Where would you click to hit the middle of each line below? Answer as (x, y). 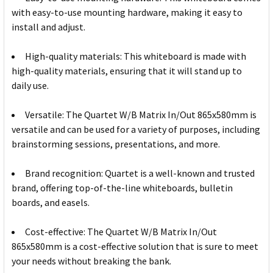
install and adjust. (48, 27)
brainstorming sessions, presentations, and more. (116, 144)
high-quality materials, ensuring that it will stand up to (127, 71)
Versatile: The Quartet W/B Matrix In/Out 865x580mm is (141, 115)
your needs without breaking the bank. (91, 261)
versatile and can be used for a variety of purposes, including (136, 129)
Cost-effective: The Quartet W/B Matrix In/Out (121, 232)
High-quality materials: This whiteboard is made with (136, 56)
